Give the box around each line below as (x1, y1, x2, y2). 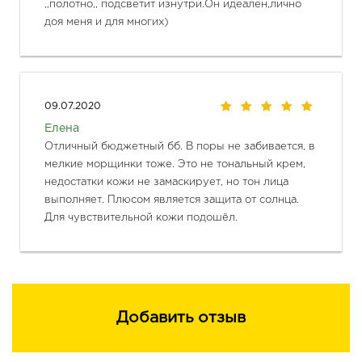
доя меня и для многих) (44, 17, 169, 27)
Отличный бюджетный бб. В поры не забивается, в (44, 141, 315, 151)
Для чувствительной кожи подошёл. (44, 213, 238, 222)
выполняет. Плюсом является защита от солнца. (44, 195, 299, 204)
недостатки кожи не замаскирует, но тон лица (44, 177, 288, 187)
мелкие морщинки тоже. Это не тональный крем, (44, 159, 305, 169)
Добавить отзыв (116, 310, 246, 325)
